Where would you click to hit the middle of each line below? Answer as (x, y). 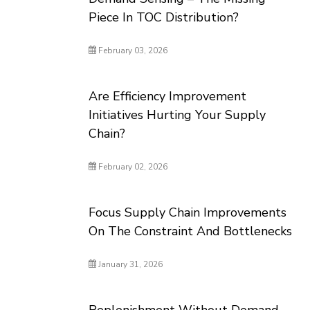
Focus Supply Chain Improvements (188, 212)
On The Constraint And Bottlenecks (191, 231)
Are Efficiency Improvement (168, 96)
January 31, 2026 (130, 264)
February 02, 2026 (132, 167)
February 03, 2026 (132, 51)
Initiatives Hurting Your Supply (177, 115)
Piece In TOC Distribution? (164, 17)
